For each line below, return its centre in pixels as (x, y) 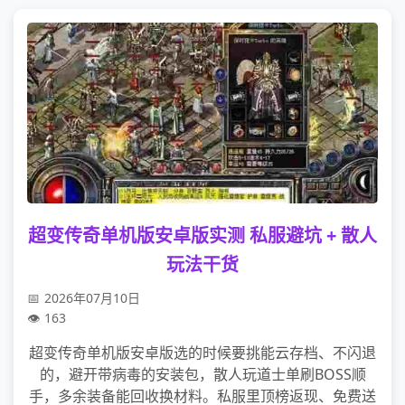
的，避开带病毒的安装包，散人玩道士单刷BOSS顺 (202, 374)
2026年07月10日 (92, 298)
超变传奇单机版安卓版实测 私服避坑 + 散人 (202, 235)
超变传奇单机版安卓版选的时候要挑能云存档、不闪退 (202, 353)
